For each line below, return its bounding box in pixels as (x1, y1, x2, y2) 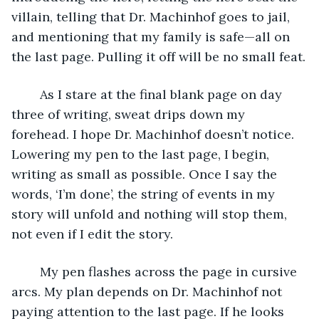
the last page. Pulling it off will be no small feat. (11, 48, 305, 65)
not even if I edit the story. (11, 225, 173, 242)
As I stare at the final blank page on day (26, 85, 40, 103)
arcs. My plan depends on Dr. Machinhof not (11, 283, 286, 300)
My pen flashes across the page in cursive (26, 263, 40, 280)
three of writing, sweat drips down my (11, 105, 249, 122)
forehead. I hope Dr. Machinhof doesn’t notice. (11, 125, 298, 142)
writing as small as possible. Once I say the (11, 165, 281, 182)
